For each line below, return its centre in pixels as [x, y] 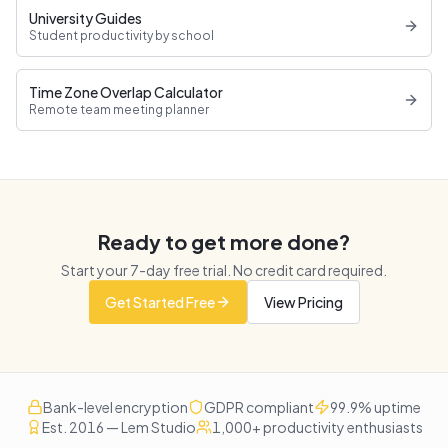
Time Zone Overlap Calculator [126, 92]
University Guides [85, 18]
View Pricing [303, 302]
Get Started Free [159, 302]
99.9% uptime [375, 407]
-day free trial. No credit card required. [263, 270]
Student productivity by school [121, 35]
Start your [95, 270]
